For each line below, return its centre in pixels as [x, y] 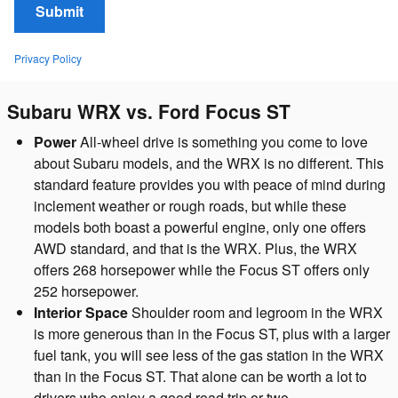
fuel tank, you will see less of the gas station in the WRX [209, 355]
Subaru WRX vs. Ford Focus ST [149, 111]
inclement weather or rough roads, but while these [190, 206]
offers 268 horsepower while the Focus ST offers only [202, 270]
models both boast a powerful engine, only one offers [200, 227]
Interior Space [81, 313]
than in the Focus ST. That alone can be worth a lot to [200, 377]
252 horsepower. [86, 291]
